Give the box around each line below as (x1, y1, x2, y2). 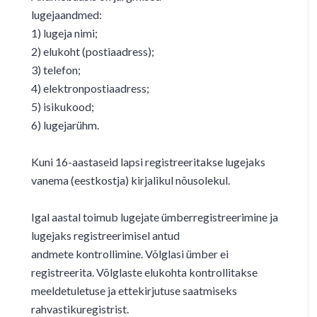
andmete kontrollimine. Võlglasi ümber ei (31, 247, 229, 260)
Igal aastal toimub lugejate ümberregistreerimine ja (31, 210, 278, 224)
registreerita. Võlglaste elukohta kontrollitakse (31, 265, 258, 279)
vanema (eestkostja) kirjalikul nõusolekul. (31, 173, 230, 187)
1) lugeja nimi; (31, 26, 98, 40)
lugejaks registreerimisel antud (31, 229, 180, 242)
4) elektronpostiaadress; (31, 81, 149, 95)
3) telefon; (31, 63, 81, 76)
